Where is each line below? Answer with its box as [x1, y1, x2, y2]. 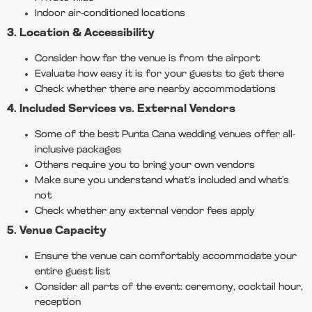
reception [35, 297, 81, 308]
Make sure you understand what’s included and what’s [35, 175, 289, 186]
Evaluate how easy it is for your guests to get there [35, 68, 284, 79]
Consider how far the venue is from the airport [35, 53, 260, 64]
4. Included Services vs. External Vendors [7, 103, 235, 115]
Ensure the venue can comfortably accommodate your [35, 251, 297, 262]
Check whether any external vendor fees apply [35, 205, 255, 217]
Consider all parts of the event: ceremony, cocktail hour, [35, 281, 303, 292]
